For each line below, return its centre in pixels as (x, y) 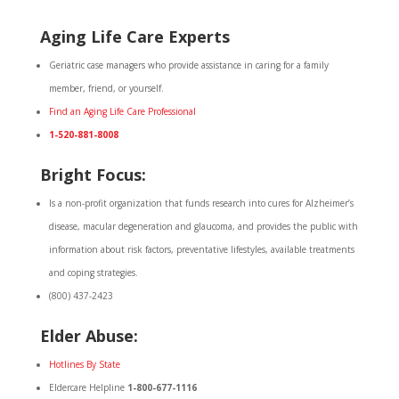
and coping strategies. (93, 273)
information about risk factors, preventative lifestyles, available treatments (201, 249)
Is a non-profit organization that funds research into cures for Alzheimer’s (201, 203)
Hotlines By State (84, 364)
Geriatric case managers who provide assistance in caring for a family (188, 65)
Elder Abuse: (89, 336)
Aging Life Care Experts (134, 37)
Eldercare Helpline (88, 387)
